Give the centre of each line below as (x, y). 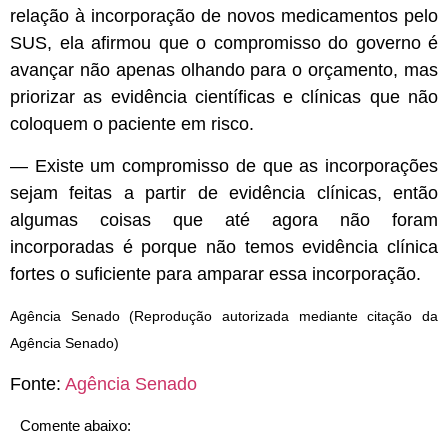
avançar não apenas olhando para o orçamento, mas (224, 70)
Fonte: (37, 383)
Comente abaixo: (75, 425)
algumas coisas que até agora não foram (224, 219)
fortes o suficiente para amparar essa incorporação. (218, 273)
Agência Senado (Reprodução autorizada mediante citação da (224, 316)
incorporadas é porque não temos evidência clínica (224, 246)
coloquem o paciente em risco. (132, 124)
